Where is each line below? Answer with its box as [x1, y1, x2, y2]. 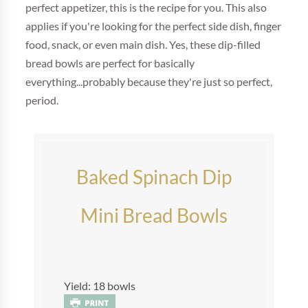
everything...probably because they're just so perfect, [25, 76, 273, 87]
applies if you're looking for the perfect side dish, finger [25, 20, 282, 32]
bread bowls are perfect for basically [25, 57, 195, 69]
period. [25, 94, 61, 106]
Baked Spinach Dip [76, 164, 232, 188]
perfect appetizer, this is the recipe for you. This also [25, 1, 267, 13]
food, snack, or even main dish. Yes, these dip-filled [25, 38, 261, 50]
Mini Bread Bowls [80, 203, 228, 227]
